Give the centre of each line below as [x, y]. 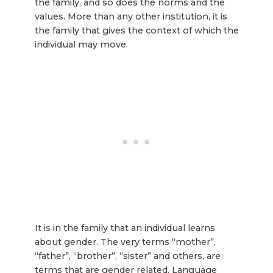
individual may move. [81, 45]
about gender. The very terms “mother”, [125, 242]
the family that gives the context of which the [136, 31]
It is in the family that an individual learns [125, 228]
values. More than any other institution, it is [131, 17]
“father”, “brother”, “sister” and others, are [127, 256]
